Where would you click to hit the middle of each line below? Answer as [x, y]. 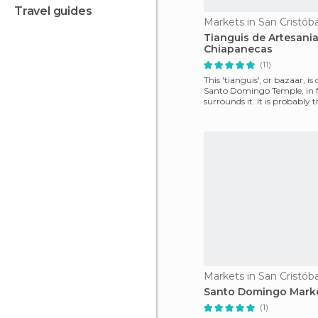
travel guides [57, 11]
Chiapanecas [238, 49]
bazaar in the [231, 112]
